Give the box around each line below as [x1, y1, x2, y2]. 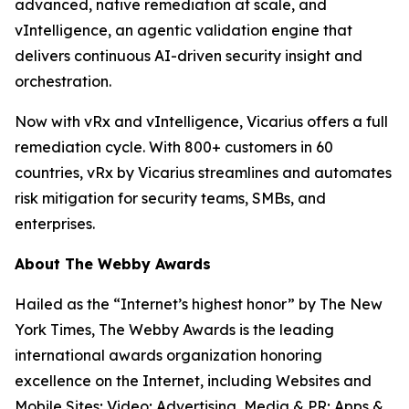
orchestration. [15, 72, 111, 90]
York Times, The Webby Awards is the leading [15, 320, 334, 339]
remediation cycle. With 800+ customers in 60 [15, 138, 333, 156]
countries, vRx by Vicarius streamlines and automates [15, 163, 392, 182]
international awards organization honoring [15, 346, 322, 364]
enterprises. [15, 215, 95, 233]
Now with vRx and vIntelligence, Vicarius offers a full [15, 112, 388, 131]
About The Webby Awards [15, 255, 211, 273]
